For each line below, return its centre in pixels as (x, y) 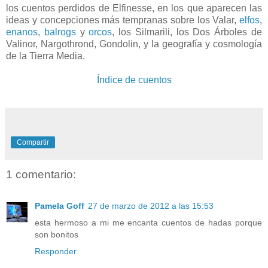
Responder (56, 251)
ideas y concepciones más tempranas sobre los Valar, (123, 20)
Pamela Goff (60, 205)
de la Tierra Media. (45, 56)
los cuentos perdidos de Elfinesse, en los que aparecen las (134, 8)
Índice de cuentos (134, 80)
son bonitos (57, 234)
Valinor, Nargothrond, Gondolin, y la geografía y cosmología (134, 44)
